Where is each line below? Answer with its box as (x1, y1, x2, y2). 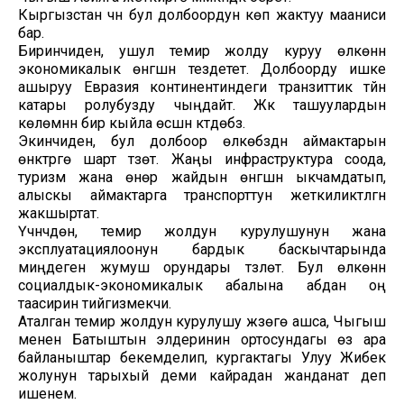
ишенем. (18, 384, 77, 402)
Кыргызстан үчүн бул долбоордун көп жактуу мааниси (18, 5, 386, 23)
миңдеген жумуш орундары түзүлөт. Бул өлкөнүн (18, 258, 386, 276)
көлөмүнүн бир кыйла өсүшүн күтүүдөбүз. (18, 114, 245, 132)
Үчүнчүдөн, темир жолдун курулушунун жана (18, 222, 386, 240)
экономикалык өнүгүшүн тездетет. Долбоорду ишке (18, 60, 386, 78)
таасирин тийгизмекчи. (18, 294, 171, 312)
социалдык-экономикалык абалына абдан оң (18, 276, 386, 294)
